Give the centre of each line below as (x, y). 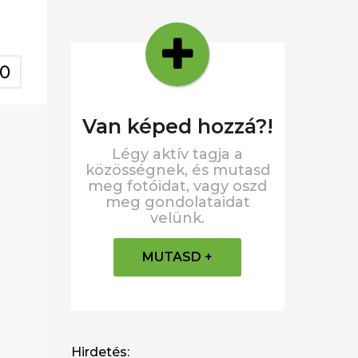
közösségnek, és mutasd (177, 170)
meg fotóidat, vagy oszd (178, 186)
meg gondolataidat (177, 202)
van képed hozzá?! (185, 126)
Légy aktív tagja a (178, 154)
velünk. (178, 218)
